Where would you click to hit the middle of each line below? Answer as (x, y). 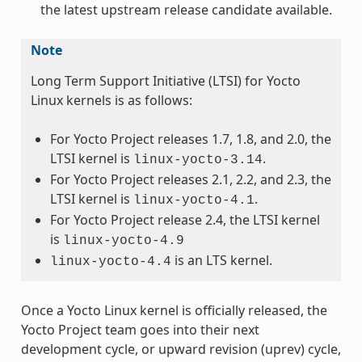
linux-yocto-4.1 (194, 200)
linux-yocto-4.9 (123, 240)
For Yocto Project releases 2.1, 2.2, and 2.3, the (190, 179)
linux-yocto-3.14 (198, 160)
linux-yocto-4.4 (110, 261)
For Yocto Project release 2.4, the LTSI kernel (185, 219)
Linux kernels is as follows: (111, 100)
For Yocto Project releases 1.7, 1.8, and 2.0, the (190, 139)
